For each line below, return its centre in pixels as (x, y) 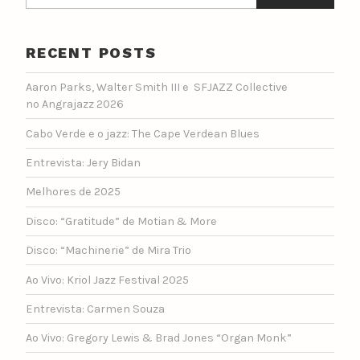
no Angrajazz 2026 (75, 104)
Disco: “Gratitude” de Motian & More (121, 221)
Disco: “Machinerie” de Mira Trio (108, 251)
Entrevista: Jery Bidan (83, 163)
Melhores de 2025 (73, 192)
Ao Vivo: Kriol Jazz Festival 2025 (107, 280)
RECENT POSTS (91, 52)
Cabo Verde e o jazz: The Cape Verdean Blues (143, 133)
